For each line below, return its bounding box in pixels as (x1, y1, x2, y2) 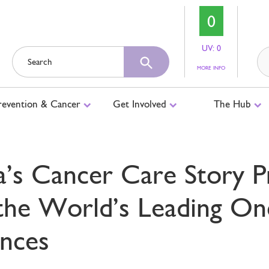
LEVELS (225, 76, 241, 82)
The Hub (213, 98, 254, 110)
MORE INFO (197, 65, 225, 71)
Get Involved (112, 98, 169, 110)
